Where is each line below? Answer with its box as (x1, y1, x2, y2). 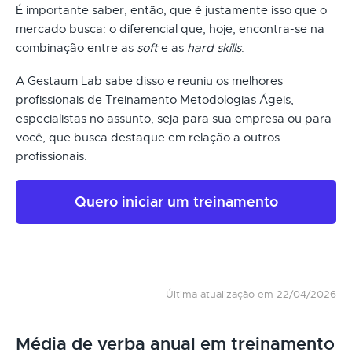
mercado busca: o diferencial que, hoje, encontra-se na (16, 21, 324, 36)
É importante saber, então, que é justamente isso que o (16, 2, 327, 17)
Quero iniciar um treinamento (74, 192, 278, 211)
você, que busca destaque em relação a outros (16, 130, 280, 145)
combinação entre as (16, 40, 137, 55)
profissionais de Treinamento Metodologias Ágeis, (16, 92, 294, 107)
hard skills (187, 40, 241, 55)
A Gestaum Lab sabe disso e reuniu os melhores (16, 73, 283, 88)
